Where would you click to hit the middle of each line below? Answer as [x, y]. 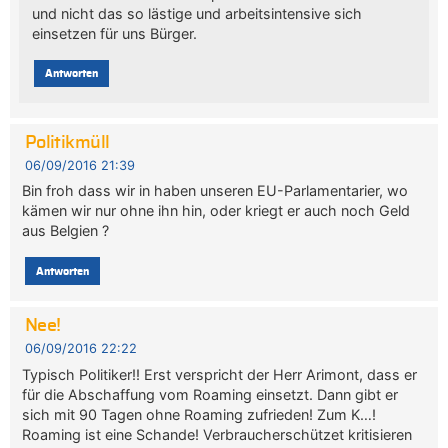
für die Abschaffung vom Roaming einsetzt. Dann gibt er [210, 394]
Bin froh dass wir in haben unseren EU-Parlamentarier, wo [215, 191]
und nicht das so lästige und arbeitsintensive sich [196, 13]
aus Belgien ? [66, 231]
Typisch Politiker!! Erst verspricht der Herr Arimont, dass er [220, 374]
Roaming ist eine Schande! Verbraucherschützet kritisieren [217, 434]
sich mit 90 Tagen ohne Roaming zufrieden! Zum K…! [199, 414]
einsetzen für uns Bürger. [114, 33]
